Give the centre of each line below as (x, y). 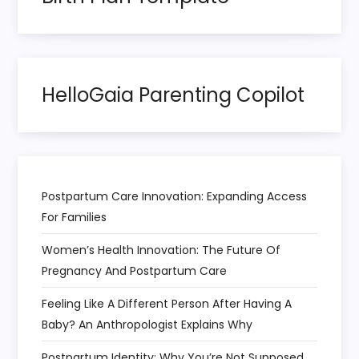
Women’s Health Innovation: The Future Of (161, 250)
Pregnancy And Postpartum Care (135, 270)
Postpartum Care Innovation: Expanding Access (175, 196)
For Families (75, 217)
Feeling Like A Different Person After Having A (167, 303)
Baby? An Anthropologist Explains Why (147, 324)
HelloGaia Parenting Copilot (173, 95)
